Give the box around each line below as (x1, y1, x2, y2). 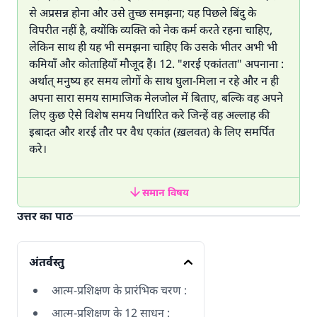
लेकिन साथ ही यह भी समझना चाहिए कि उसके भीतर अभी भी (29, 39, 277, 54)
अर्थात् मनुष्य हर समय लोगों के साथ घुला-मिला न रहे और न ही (29, 73, 279, 88)
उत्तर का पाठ (17, 208, 73, 224)
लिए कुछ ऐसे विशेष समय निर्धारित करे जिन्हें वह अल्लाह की (29, 107, 270, 122)
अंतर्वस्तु (29, 254, 64, 270)
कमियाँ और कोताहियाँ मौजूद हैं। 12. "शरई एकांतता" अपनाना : (29, 56, 284, 71)
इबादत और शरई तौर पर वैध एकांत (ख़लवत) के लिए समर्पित (29, 124, 275, 139)
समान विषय (142, 185, 189, 199)
